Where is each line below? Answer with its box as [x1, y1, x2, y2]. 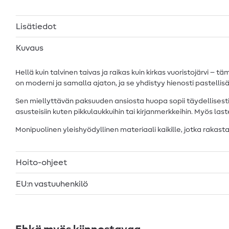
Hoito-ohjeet [16, 158, 67, 167]
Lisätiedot [16, 22, 56, 31]
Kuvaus [16, 43, 43, 52]
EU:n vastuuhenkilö [16, 179, 88, 188]
